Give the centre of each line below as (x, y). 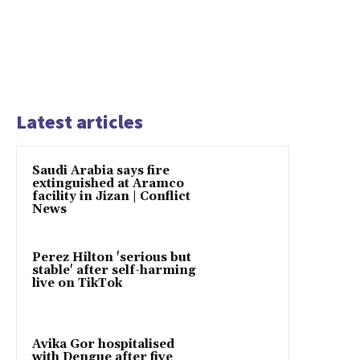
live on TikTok (77, 284)
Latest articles (80, 122)
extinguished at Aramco (108, 184)
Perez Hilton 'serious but (112, 258)
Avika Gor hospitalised (103, 345)
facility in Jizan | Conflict (111, 197)
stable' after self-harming (114, 271)
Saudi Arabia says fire (101, 171)
